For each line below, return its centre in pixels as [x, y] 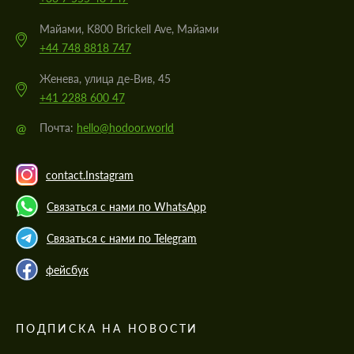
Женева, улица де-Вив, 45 [105, 79]
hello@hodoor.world [125, 128]
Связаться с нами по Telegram [122, 238]
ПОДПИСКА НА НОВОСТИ [107, 329]
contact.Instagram [90, 175]
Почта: [58, 128]
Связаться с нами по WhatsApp [126, 206]
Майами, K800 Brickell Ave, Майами [129, 29]
